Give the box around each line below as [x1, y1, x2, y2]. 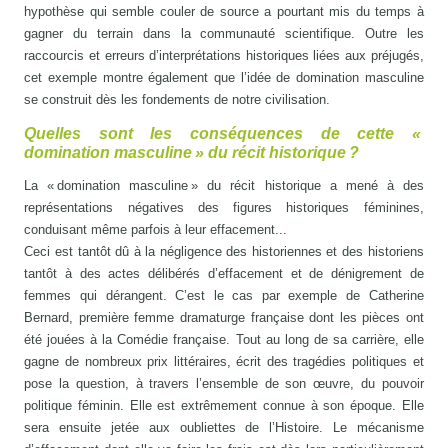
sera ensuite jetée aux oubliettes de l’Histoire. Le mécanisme [24, 419, 424, 435]
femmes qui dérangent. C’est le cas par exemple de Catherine [24, 287, 424, 303]
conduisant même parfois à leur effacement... [24, 221, 288, 237]
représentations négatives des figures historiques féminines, [24, 199, 424, 215]
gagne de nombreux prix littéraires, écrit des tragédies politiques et [24, 353, 424, 369]
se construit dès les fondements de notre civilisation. [24, 91, 331, 107]
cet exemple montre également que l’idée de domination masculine [24, 69, 424, 85]
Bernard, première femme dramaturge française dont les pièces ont [24, 309, 424, 325]
